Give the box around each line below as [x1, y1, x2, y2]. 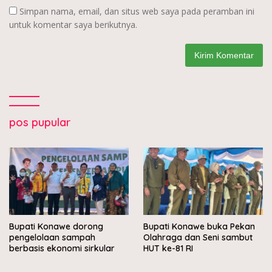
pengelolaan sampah [9, 232, 95, 243]
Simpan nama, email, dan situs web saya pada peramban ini [19, 5, 254, 18]
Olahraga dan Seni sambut [143, 232, 253, 243]
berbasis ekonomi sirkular [9, 243, 115, 254]
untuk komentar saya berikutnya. [9, 19, 137, 31]
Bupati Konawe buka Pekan [143, 221, 255, 233]
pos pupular [9, 115, 70, 130]
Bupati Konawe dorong [9, 221, 103, 233]
